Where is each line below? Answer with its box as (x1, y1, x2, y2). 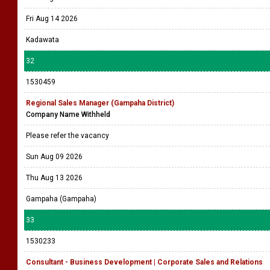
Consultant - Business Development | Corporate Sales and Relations (26, 258, 263, 266)
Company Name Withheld (26, 110, 110, 119)
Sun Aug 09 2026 (26, 152, 83, 161)
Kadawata (26, 36, 59, 44)
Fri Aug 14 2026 (26, 14, 78, 23)
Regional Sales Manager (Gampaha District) (26, 99, 174, 107)
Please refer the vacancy (26, 131, 111, 140)
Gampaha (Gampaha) (26, 195, 96, 203)
